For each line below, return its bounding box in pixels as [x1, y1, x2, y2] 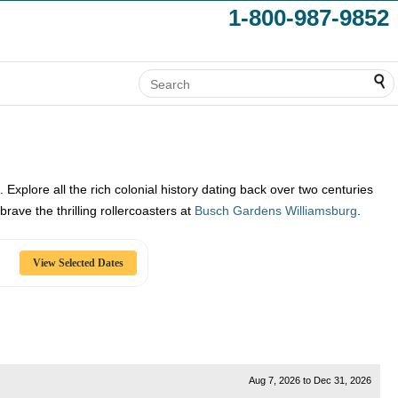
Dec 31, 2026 [314, 375, 371, 386]
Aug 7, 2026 [249, 375, 300, 386]
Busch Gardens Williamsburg [195, 203, 357, 218]
